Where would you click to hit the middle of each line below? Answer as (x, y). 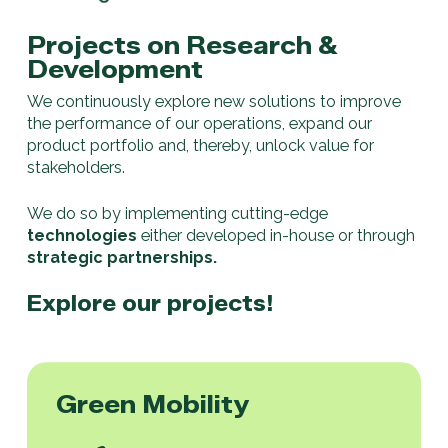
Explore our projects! (149, 303)
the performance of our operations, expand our (199, 123)
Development (114, 68)
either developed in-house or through (275, 235)
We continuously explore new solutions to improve (213, 101)
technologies (81, 235)
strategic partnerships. (121, 257)
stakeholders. (75, 167)
